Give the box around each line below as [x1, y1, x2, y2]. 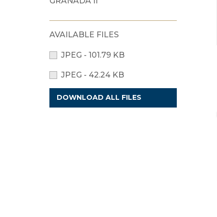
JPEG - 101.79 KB [61, 50, 124, 60]
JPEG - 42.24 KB [61, 70, 124, 80]
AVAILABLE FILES [49, 30, 119, 39]
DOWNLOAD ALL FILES [57, 93, 142, 102]
